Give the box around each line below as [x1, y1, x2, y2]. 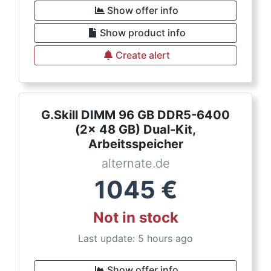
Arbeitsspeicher [88, 137, 183, 151]
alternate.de [101, 156, 170, 171]
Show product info [100, 27, 186, 39]
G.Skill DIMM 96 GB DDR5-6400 [41, 108, 230, 122]
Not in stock [93, 209, 178, 226]
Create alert [116, 49, 170, 61]
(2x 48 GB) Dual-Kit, [75, 122, 196, 137]
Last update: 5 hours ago [78, 232, 193, 244]
